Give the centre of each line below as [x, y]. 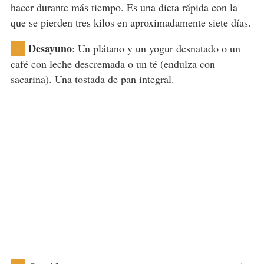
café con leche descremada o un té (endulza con [113, 64]
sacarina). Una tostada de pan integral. [92, 79]
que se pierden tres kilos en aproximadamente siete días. [131, 23]
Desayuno [50, 49]
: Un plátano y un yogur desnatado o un [156, 49]
